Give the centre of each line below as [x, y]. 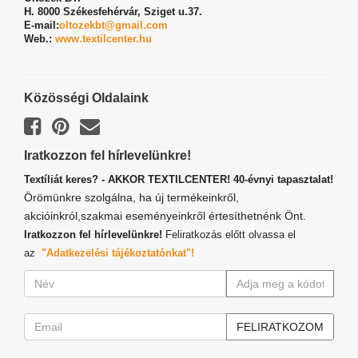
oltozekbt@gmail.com [113, 26]
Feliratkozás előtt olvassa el [231, 235]
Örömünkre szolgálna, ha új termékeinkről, [131, 198]
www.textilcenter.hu [103, 39]
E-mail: [42, 26]
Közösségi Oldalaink [86, 98]
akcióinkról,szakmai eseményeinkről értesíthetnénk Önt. [165, 216]
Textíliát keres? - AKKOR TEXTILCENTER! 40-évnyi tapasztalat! [179, 180]
